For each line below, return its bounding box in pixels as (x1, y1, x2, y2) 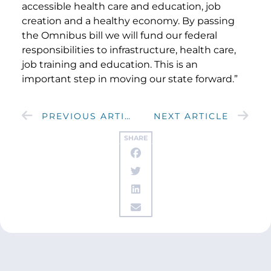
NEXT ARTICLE (154, 110, 229, 122)
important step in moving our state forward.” (22, 73, 238, 85)
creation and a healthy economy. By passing (22, 15, 235, 27)
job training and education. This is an (22, 58, 198, 70)
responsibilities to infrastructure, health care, (22, 44, 236, 56)
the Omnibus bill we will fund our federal (22, 29, 217, 41)
